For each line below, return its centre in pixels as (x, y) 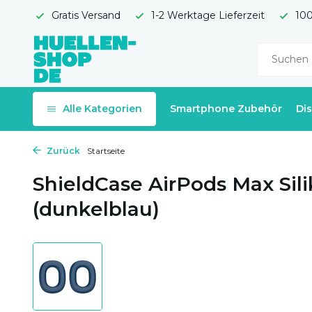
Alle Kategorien (102, 109)
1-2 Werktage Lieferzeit (206, 15)
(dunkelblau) (96, 209)
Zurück (62, 151)
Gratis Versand (85, 15)
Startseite (106, 151)
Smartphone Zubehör (226, 109)
